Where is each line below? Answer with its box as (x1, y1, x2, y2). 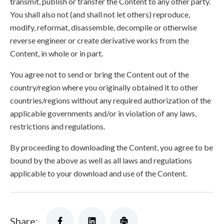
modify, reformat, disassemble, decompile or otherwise (10, 22, 197, 32)
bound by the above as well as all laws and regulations (10, 155, 192, 165)
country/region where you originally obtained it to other (10, 82, 198, 92)
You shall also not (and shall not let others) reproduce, (10, 9, 190, 19)
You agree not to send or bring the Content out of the (10, 69, 189, 79)
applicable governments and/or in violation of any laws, (10, 108, 196, 118)
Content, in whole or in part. (10, 48, 103, 58)
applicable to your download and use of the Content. (10, 168, 187, 178)
